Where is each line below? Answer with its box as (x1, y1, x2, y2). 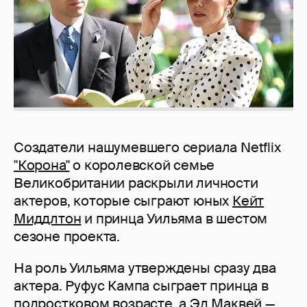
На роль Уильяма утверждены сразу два (14, 259, 276, 278)
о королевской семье (69, 156, 214, 175)
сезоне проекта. (14, 228, 121, 246)
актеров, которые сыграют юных (14, 192, 232, 210)
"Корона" (14, 156, 70, 175)
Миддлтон (14, 210, 82, 228)
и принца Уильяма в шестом (81, 210, 268, 228)
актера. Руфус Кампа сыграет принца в (14, 277, 269, 295)
